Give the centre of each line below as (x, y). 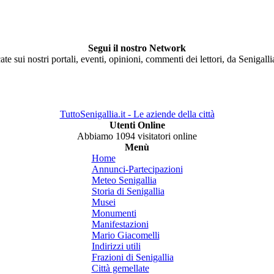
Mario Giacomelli (125, 235)
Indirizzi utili (116, 246)
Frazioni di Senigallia (132, 257)
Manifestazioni (120, 224)
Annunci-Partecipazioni (137, 169)
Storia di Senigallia (128, 191)
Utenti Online (137, 125)
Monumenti (114, 213)
